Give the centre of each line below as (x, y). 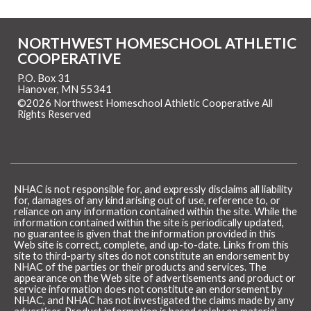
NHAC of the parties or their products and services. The (140, 267)
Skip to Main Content (151, 114)
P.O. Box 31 (44, 78)
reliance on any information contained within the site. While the (155, 211)
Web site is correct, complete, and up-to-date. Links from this (151, 244)
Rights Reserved (55, 114)
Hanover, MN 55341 (65, 89)
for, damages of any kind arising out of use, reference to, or (147, 200)
